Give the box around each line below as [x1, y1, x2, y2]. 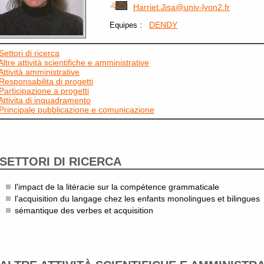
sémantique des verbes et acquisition [15, 206, 153, 215]
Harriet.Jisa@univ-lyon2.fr [133, 2, 230, 12]
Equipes [110, 21, 137, 29]
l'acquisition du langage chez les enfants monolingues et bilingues [15, 194, 260, 203]
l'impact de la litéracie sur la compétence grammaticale [15, 182, 219, 192]
